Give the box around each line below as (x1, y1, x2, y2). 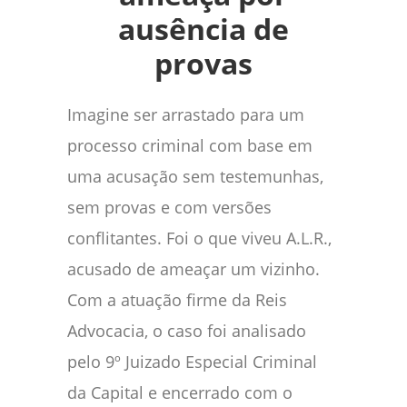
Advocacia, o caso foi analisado (67, 320, 306, 342)
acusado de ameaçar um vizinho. (67, 258, 320, 281)
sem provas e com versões (67, 196, 272, 219)
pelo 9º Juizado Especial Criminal (67, 351, 317, 373)
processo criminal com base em (67, 134, 313, 157)
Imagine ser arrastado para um (67, 104, 304, 126)
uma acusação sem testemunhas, (67, 165, 323, 188)
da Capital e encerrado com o (67, 382, 293, 404)
